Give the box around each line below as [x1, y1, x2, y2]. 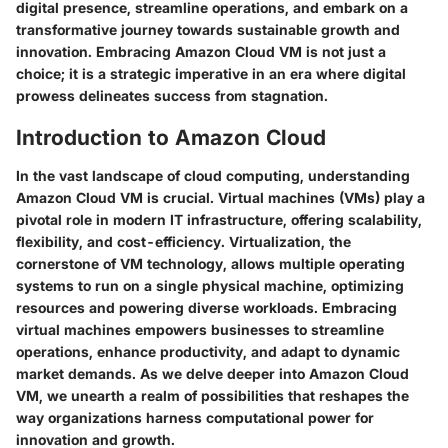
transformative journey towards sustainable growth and [16, 21, 400, 38]
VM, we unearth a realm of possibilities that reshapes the [16, 386, 409, 404]
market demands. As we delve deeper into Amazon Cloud [16, 364, 409, 382]
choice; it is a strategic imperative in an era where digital [16, 65, 406, 82]
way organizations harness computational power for [16, 408, 374, 426]
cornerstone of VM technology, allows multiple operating [16, 254, 405, 272]
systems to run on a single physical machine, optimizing [16, 276, 404, 294]
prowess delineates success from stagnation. [16, 87, 328, 104]
